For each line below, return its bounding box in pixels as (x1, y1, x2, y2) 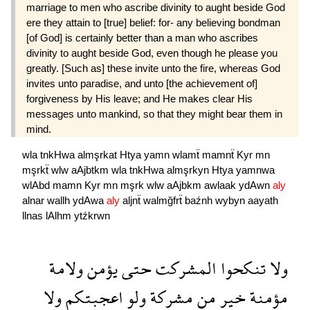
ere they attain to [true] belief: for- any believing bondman (26, 16, 280, 28)
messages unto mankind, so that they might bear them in (26, 107, 282, 120)
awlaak (204, 179, 239, 192)
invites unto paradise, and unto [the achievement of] (26, 77, 257, 89)
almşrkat (77, 149, 120, 161)
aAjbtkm (71, 164, 111, 176)
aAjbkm (167, 179, 204, 192)
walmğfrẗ (143, 194, 185, 207)
